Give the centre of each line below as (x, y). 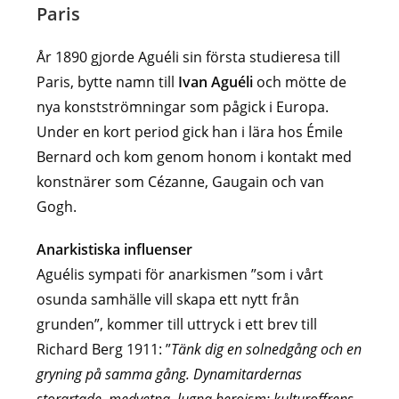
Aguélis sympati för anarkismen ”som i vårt (180, 274)
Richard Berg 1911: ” (104, 349)
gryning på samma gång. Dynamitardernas (170, 374)
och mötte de (300, 81)
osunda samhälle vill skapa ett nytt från (168, 299)
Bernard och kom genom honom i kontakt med (195, 156)
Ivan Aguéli (216, 81)
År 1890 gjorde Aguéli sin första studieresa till (189, 57)
